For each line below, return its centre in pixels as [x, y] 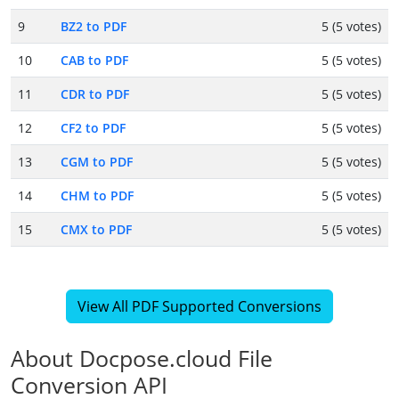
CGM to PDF [97, 162]
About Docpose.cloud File [142, 358]
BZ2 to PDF [94, 27]
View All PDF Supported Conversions [199, 307]
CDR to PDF [95, 94]
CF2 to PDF [93, 128]
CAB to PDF [94, 61]
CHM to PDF [97, 196]
